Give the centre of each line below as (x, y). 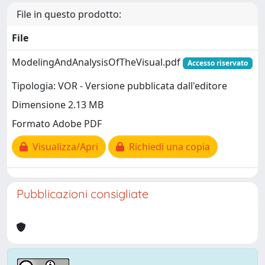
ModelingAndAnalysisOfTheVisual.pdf (97, 62)
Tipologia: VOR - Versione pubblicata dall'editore (119, 86)
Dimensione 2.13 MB (58, 105)
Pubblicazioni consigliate (83, 194)
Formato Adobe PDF (57, 124)
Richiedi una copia (167, 147)
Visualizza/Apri (63, 147)
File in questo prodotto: (69, 14)
